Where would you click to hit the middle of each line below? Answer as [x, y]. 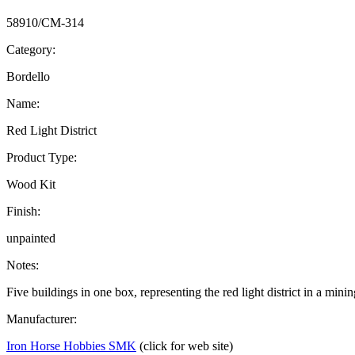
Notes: [23, 265]
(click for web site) [186, 345]
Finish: [23, 211]
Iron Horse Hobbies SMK [71, 345]
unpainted [31, 238]
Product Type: [42, 157]
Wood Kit [31, 184]
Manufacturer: [42, 319]
